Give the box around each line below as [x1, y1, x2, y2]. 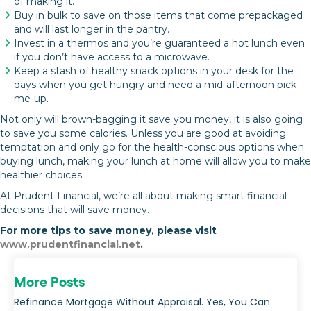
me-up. [14, 92, 49, 106]
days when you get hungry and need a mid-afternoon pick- [14, 78, 300, 92]
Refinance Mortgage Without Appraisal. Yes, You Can [14, 295, 270, 310]
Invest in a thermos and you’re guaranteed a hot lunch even [14, 37, 305, 50]
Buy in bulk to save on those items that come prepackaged [14, 9, 303, 22]
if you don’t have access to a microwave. [14, 51, 210, 64]
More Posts [14, 274, 85, 290]
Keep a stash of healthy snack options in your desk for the [14, 65, 294, 78]
